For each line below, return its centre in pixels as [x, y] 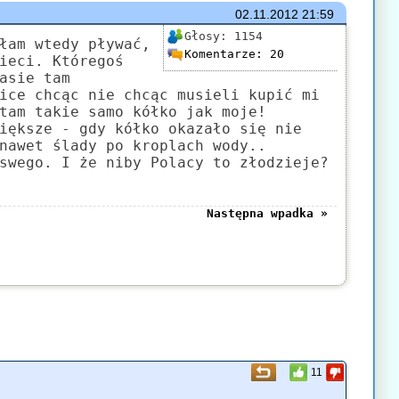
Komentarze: [227, 53]
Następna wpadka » [267, 213]
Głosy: [209, 36]
